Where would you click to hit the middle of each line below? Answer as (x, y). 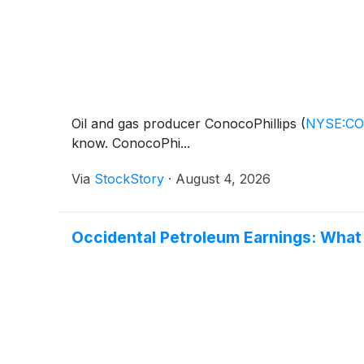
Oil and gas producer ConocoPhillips (186, 123)
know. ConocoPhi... (131, 143)
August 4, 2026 (223, 178)
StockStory (129, 178)
